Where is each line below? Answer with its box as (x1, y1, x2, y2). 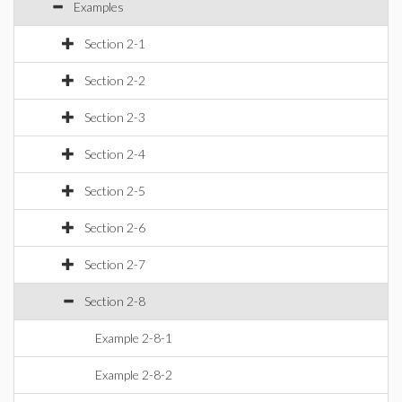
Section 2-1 (84, 36, 145, 51)
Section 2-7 (84, 257, 145, 272)
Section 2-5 (84, 183, 145, 198)
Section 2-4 (84, 146, 145, 162)
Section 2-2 (84, 73, 145, 88)
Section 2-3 (84, 109, 145, 125)
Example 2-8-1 (95, 330, 172, 345)
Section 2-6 (84, 220, 145, 235)
